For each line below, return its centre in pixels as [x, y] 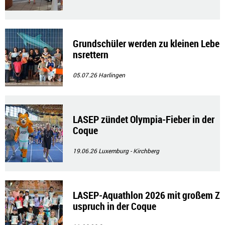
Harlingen [112, 75]
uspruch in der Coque [115, 206]
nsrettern [91, 55]
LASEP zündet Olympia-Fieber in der [144, 120]
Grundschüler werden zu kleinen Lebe [146, 44]
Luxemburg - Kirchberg [129, 151]
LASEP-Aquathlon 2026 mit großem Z [146, 195]
